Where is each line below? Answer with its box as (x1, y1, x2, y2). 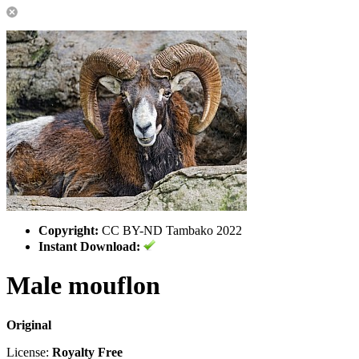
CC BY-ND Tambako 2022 (99, 224, 242, 237)
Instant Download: (38, 240, 140, 253)
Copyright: (38, 224, 99, 237)
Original (6, 317, 51, 332)
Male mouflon (6, 271, 160, 301)
